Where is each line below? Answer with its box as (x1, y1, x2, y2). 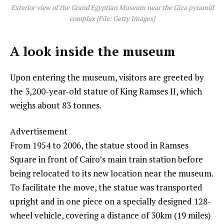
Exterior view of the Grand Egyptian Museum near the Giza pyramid (10, 2, 213, 12)
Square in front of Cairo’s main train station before (10, 153, 203, 165)
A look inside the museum (10, 43, 175, 60)
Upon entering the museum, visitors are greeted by (10, 71, 204, 83)
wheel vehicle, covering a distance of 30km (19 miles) (10, 209, 211, 221)
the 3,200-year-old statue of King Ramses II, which (10, 85, 202, 97)
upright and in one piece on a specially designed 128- (10, 195, 211, 207)
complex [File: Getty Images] (69, 13, 155, 23)
